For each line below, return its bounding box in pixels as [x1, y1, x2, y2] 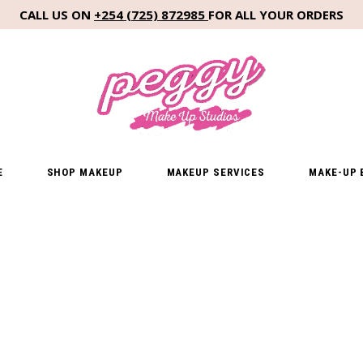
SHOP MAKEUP [46, 166, 123, 178]
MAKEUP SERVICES [166, 166, 266, 178]
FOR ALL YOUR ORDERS [208, 6, 344, 23]
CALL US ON [19, 6, 94, 23]
